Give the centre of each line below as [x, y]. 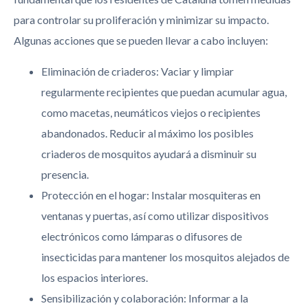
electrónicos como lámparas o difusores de [142, 236]
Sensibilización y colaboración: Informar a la [145, 298]
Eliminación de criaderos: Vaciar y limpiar [137, 71]
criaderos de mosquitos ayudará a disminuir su [149, 153]
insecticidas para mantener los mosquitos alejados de [165, 256]
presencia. [65, 174]
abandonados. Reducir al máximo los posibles [147, 133]
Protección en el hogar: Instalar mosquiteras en [151, 195]
